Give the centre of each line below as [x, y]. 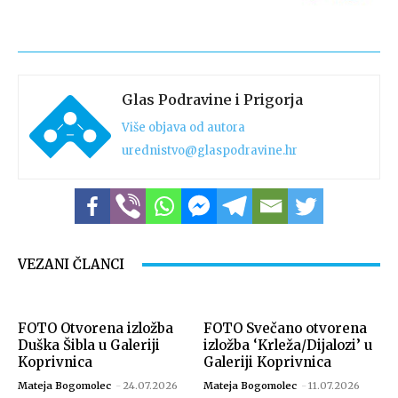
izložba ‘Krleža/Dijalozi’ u [288, 346]
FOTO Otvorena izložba [96, 329]
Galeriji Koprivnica [267, 362]
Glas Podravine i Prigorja [212, 100]
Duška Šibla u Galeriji [89, 346]
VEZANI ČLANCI [71, 265]
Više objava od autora [183, 128]
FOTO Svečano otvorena [285, 329]
